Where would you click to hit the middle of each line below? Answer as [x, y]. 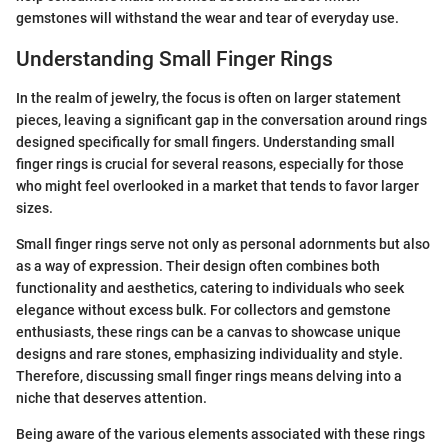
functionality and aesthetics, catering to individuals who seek [210, 287]
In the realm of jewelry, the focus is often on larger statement [208, 97]
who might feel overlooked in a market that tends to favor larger [217, 185]
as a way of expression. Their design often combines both [198, 265]
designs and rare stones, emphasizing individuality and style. [209, 353]
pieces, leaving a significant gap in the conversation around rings [221, 119]
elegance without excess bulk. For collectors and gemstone [203, 309]
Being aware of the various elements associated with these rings [220, 433]
